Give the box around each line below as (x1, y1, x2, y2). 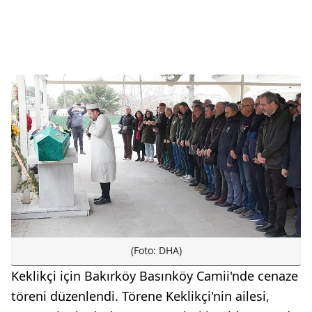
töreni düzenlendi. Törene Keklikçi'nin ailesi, (11, 288, 270, 304)
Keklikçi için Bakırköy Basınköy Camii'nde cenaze (11, 267, 298, 284)
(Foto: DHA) (130, 244, 182, 257)
